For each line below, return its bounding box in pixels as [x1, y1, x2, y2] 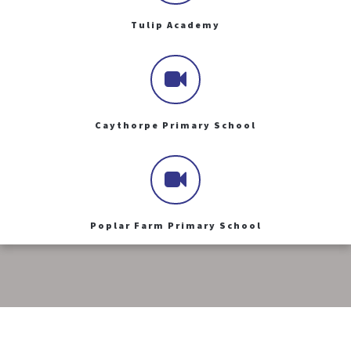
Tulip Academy [131, 19, 220, 31]
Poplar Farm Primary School [89, 219, 262, 231]
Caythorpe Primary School [95, 119, 256, 132]
